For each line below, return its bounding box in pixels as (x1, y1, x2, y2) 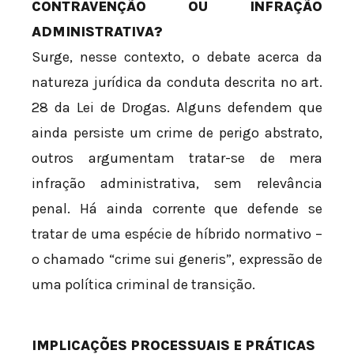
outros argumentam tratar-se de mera (32, 149, 322, 168)
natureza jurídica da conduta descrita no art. (32, 73, 322, 92)
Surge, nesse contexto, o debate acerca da (32, 48, 322, 66)
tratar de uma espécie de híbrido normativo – (32, 225, 322, 243)
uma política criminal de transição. (32, 276, 255, 294)
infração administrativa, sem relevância (32, 175, 322, 193)
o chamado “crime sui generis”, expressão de (32, 250, 322, 269)
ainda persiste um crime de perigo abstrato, (32, 124, 322, 142)
